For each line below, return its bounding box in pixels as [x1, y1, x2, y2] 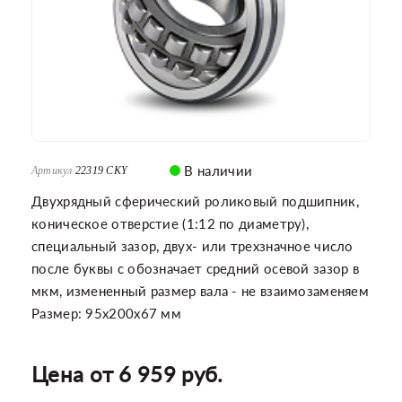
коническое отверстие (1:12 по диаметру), [31, 215, 309, 232]
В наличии [180, 162, 253, 179]
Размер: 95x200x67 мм [31, 305, 181, 321]
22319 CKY [74, 164, 128, 177]
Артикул [31, 164, 73, 177]
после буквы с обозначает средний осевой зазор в [31, 260, 360, 276]
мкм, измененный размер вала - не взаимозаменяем [31, 283, 370, 299]
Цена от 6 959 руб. [31, 361, 223, 387]
